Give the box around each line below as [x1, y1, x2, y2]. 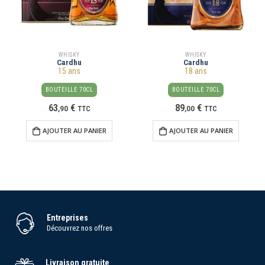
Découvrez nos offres [47, 223, 113, 232]
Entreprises [47, 212, 89, 222]
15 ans [58, 66, 80, 76]
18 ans [185, 66, 207, 76]
